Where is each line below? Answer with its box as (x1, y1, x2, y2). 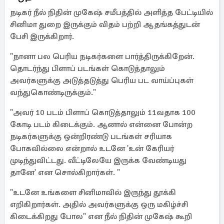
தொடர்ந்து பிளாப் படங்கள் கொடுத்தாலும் (10, 63, 165, 73)
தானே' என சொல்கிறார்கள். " (10, 167, 120, 177)
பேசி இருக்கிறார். (10, 31, 74, 41)
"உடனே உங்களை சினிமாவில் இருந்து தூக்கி (10, 187, 176, 197)
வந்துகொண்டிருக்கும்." (10, 87, 96, 97)
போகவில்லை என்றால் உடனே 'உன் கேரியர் (10, 143, 174, 153)
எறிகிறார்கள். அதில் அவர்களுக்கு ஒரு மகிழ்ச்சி (10, 199, 188, 209)
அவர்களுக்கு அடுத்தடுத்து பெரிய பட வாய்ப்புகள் (10, 75, 193, 85)
